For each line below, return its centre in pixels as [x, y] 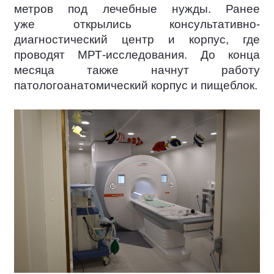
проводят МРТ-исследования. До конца [137, 55]
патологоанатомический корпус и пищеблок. [136, 86]
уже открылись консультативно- [137, 24]
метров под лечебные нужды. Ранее [137, 9]
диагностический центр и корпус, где [137, 40]
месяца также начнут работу [137, 70]
